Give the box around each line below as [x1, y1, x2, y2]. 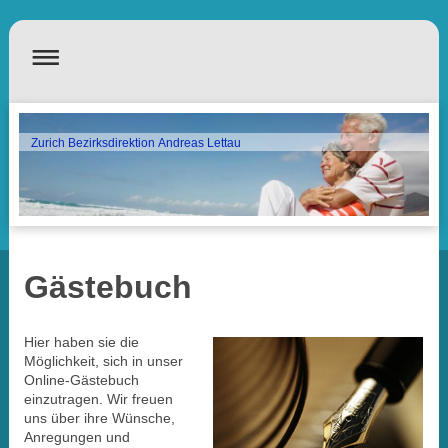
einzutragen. [23, 390, 103, 407]
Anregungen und [23, 428, 130, 445]
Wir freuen [102, 390, 173, 407]
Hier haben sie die [23, 333, 139, 350]
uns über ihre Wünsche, [23, 409, 175, 426]
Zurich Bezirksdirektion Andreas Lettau [31, 136, 242, 151]
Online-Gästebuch [23, 371, 139, 388]
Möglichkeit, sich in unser [23, 352, 183, 369]
